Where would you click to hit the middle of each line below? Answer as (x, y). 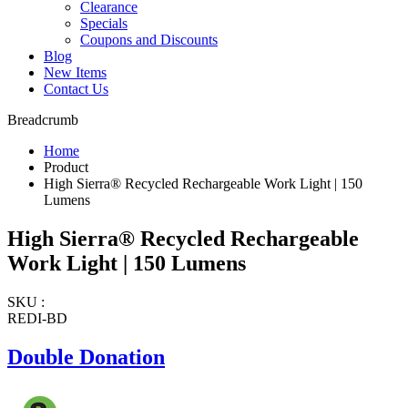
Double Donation (86, 357)
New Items (75, 73)
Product (66, 168)
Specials (104, 24)
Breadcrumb (43, 120)
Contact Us (76, 89)
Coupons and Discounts (149, 40)
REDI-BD (37, 318)
